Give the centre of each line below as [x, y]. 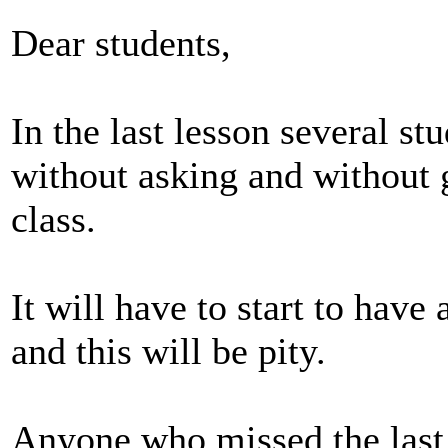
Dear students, [121, 42]
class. [53, 218]
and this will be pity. [168, 350]
